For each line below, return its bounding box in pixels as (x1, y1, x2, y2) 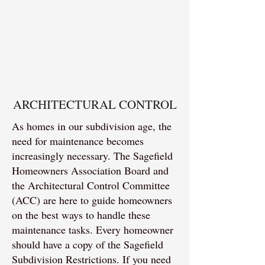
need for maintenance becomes (12, 134, 144, 148)
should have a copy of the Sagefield (12, 237, 163, 251)
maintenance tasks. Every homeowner (12, 222, 173, 237)
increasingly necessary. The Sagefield (12, 148, 173, 163)
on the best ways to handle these (12, 208, 150, 222)
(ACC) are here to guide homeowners (12, 193, 172, 207)
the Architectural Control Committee (12, 178, 170, 192)
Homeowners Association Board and (12, 163, 169, 177)
